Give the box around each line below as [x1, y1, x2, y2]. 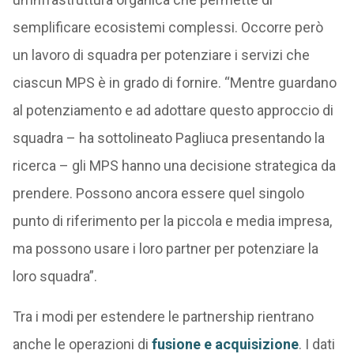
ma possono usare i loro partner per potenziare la [12, 240, 318, 257]
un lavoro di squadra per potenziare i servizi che [12, 47, 310, 63]
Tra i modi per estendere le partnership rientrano [12, 308, 314, 325]
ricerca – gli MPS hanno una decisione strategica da [12, 157, 336, 174]
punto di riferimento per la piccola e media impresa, [12, 213, 332, 229]
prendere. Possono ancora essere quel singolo [12, 185, 304, 201]
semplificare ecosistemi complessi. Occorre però [12, 19, 323, 36]
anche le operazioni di [12, 336, 152, 352]
